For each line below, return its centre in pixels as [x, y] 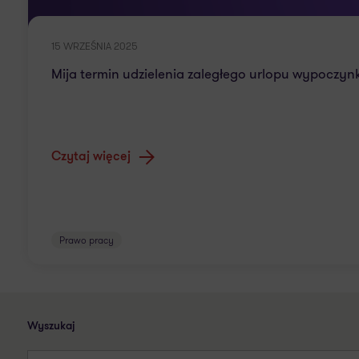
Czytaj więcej [91, 157]
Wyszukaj [51, 327]
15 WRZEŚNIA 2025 [95, 46]
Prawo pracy [87, 240]
